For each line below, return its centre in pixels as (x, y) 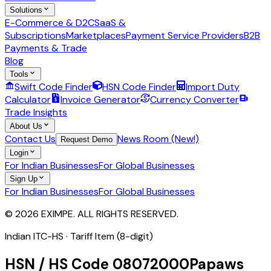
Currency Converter (194, 100)
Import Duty (213, 87)
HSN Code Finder (139, 87)
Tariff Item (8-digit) (112, 237)
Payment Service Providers (185, 35)
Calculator (28, 100)
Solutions (26, 10)
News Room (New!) (158, 139)
